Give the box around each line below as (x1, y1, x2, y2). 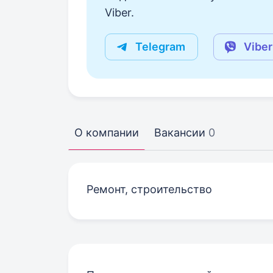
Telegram (135, 40, 185, 53)
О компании (74, 126, 139, 139)
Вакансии (154, 126, 205, 139)
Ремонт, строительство (87, 183, 212, 196)
